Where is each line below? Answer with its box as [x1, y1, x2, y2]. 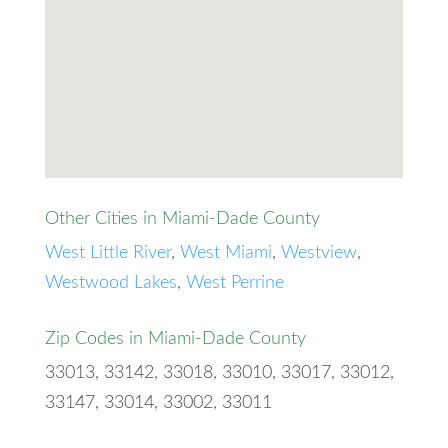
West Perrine [185, 273, 284, 292]
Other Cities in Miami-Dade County [44, 209, 320, 228]
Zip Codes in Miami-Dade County [44, 329, 306, 348]
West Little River [44, 243, 171, 262]
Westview [280, 243, 357, 262]
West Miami [179, 243, 272, 262]
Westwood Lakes [44, 273, 177, 292]
